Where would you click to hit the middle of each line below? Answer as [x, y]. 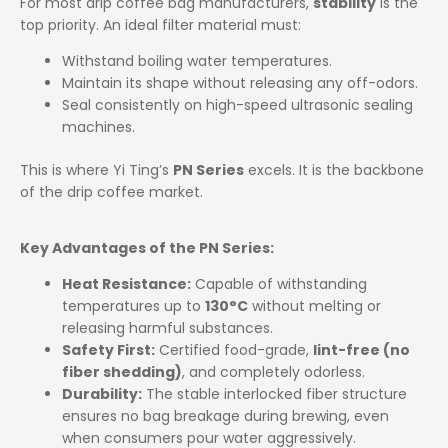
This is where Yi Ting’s [96, 169]
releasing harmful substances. [167, 327]
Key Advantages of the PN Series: [147, 247]
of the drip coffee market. [111, 191]
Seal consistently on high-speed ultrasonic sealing [237, 104]
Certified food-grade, [234, 349]
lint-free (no [361, 349]
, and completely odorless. [273, 371]
